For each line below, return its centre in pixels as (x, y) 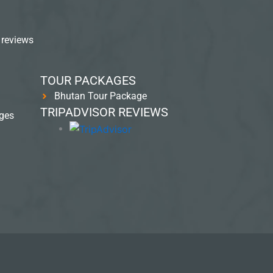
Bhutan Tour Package (100, 96)
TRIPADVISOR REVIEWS (104, 112)
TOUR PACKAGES (88, 80)
